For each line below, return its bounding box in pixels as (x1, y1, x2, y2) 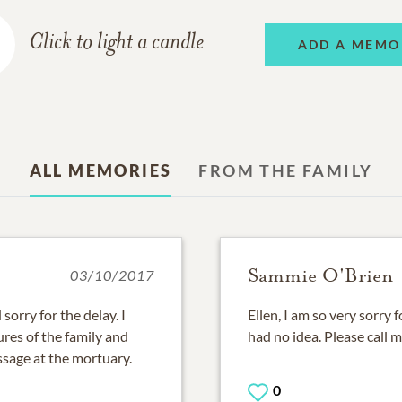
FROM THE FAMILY (198, 161, 373, 181)
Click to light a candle (29, 31, 205, 57)
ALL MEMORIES (29, 161, 172, 181)
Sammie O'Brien (248, 264, 393, 288)
